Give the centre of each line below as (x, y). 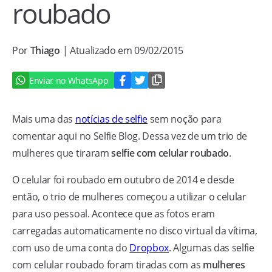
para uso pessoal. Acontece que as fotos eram (114, 214)
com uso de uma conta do (71, 248)
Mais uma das (44, 119)
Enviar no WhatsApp (69, 80)
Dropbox (149, 248)
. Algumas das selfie (212, 248)
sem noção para (185, 119)
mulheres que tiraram (62, 153)
